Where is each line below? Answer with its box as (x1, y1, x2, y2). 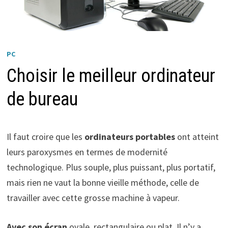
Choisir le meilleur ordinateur (6, 65, 215, 87)
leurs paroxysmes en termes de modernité (6, 146, 167, 158)
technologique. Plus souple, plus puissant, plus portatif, (6, 161, 215, 174)
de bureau (6, 89, 78, 110)
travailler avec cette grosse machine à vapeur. (6, 192, 180, 204)
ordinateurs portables (84, 131, 175, 143)
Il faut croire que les (6, 131, 84, 143)
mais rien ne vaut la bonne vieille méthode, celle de (6, 177, 199, 189)
